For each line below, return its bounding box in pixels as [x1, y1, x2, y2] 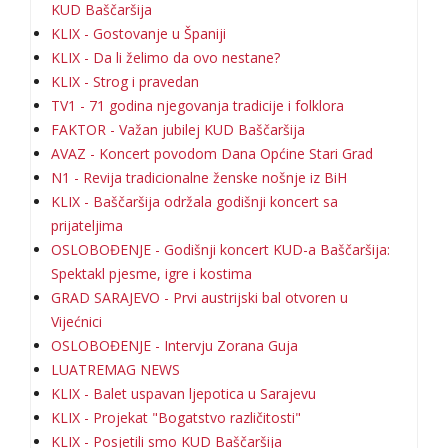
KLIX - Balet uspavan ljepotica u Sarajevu [51, 384, 316, 403]
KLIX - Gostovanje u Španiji [51, 24, 226, 43]
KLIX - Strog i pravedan [51, 72, 199, 91]
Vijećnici [51, 312, 102, 331]
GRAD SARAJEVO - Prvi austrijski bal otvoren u [51, 288, 348, 307]
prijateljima [51, 216, 123, 235]
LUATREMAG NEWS [51, 360, 180, 379]
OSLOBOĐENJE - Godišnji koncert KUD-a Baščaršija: [51, 240, 390, 259]
